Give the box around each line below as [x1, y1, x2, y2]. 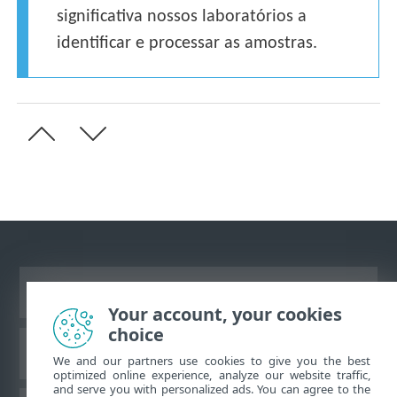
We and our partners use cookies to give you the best [53, 353, 370, 369]
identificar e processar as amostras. [57, 34, 318, 52]
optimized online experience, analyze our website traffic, [53, 367, 370, 383]
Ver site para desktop [113, 282, 284, 301]
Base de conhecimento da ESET [74, 343, 323, 362]
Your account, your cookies [108, 302, 342, 326]
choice [108, 323, 164, 346]
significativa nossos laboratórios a [57, 7, 307, 26]
